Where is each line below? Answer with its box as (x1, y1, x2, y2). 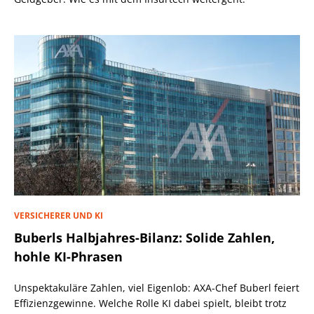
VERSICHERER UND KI (14, 209, 103, 221)
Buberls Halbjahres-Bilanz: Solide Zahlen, (14, 228, 275, 246)
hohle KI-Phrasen (14, 247, 123, 265)
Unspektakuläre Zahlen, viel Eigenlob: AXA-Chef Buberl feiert (14, 280, 299, 294)
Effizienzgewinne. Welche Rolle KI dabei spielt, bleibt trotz (14, 296, 287, 310)
